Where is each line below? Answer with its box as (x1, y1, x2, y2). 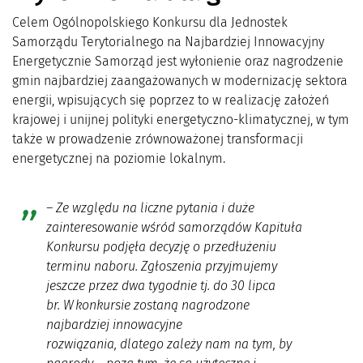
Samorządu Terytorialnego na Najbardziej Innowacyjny (12, 33, 324, 49)
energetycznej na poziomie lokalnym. (12, 150, 225, 166)
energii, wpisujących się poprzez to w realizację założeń (12, 92, 329, 108)
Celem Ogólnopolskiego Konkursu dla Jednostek (12, 14, 288, 30)
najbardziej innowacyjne (45, 316, 182, 332)
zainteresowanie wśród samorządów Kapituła (45, 219, 302, 235)
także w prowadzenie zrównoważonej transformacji (12, 130, 303, 147)
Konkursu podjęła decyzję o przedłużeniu (45, 238, 276, 254)
